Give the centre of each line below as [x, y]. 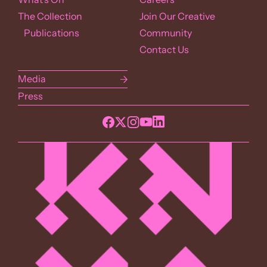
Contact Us [164, 49]
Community [166, 33]
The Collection [50, 16]
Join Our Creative [177, 16]
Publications [49, 33]
